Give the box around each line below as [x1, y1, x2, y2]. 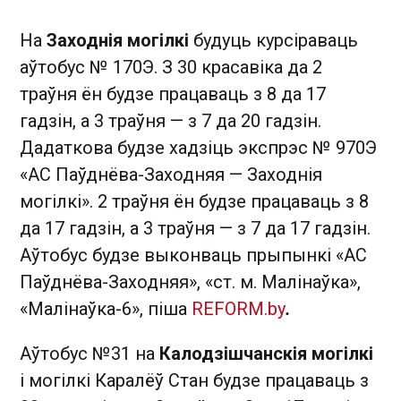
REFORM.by [192, 298, 286, 320]
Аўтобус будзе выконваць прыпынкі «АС [20, 244, 367, 266]
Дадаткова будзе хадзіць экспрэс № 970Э [20, 137, 377, 158]
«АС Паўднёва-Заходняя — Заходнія [20, 164, 322, 185]
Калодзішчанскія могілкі [159, 343, 373, 364]
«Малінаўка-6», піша [20, 298, 192, 320]
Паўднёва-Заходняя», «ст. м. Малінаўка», [20, 271, 361, 293]
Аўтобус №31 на [20, 343, 159, 364]
